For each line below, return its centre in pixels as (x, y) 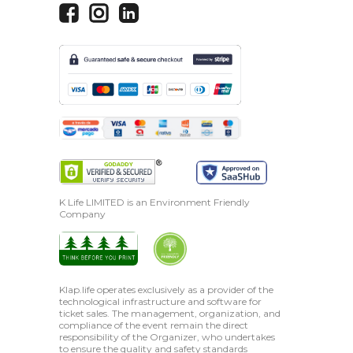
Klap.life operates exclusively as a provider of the (166, 290)
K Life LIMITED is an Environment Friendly (154, 203)
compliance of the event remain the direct (154, 325)
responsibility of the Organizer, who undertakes (167, 337)
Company (82, 214)
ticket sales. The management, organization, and (170, 314)
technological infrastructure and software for (160, 302)
